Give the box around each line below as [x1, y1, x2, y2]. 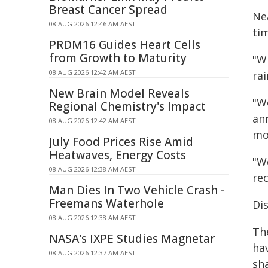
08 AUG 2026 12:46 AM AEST [49, 19, 136, 28]
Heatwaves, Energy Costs [49, 147, 186, 163]
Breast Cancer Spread [49, 2, 167, 17]
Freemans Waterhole [49, 196, 164, 211]
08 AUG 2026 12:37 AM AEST [49, 248, 136, 257]
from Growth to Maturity [49, 50, 187, 66]
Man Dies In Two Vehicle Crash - [49, 182, 225, 198]
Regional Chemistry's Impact [49, 99, 206, 114]
